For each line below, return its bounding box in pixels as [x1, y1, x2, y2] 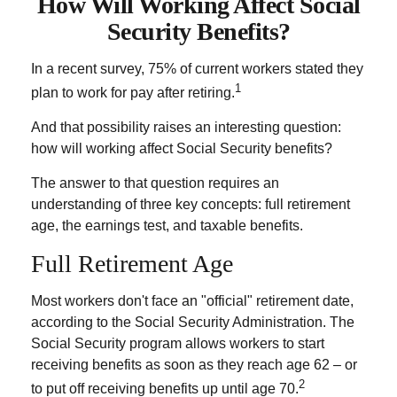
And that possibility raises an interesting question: [31, 120, 341, 136]
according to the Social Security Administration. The [31, 315, 354, 331]
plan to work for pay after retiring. [31, 85, 235, 101]
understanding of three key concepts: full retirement [31, 197, 350, 213]
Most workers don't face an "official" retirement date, [31, 293, 354, 309]
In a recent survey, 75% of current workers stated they [31, 61, 363, 76]
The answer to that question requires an [31, 175, 279, 191]
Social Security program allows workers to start [31, 336, 324, 352]
